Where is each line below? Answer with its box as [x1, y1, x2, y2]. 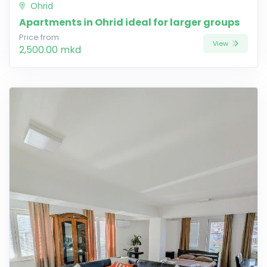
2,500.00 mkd [19, 42, 81, 57]
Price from [19, 32, 59, 42]
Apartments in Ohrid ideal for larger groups [19, 15, 240, 29]
